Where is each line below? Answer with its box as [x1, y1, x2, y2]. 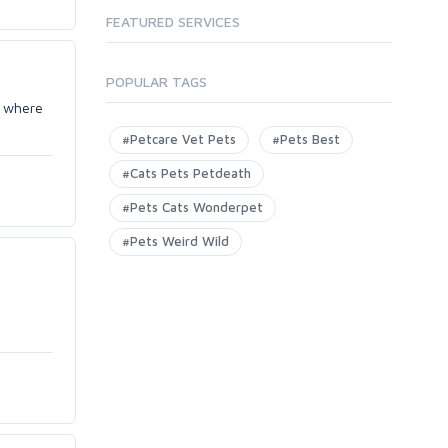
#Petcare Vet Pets [122, 131, 236, 147]
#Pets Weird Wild [122, 233, 229, 249]
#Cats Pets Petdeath [122, 165, 251, 181]
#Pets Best [272, 131, 340, 147]
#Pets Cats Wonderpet [122, 199, 263, 215]
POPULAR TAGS [106, 73, 207, 90]
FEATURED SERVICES [106, 13, 240, 30]
